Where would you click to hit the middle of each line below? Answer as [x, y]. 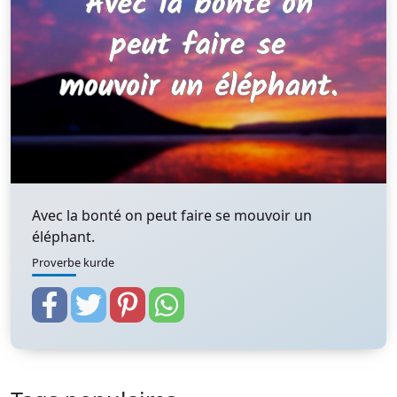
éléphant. [63, 237]
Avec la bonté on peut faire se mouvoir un [172, 215]
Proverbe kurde [73, 262]
